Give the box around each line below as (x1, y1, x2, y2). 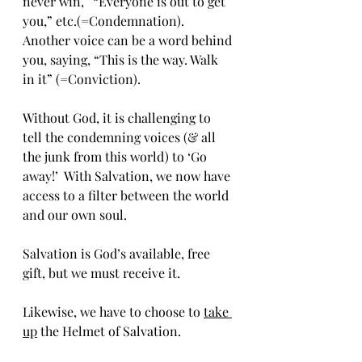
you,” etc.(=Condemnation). (23, 12, 191, 29)
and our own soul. (23, 206, 127, 223)
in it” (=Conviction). (23, 70, 141, 87)
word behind (158, 32, 235, 48)
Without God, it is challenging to (23, 109, 214, 126)
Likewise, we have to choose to (23, 303, 204, 320)
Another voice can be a (23, 32, 158, 48)
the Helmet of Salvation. (37, 322, 181, 339)
